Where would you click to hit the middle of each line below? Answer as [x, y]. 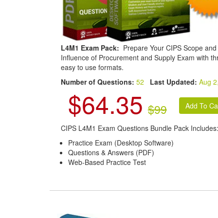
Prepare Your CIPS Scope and [169, 47]
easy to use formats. [92, 67]
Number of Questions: [98, 82]
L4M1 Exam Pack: [91, 47]
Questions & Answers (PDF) [111, 152]
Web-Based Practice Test [107, 162]
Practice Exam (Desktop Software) [121, 142]
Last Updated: [173, 82]
